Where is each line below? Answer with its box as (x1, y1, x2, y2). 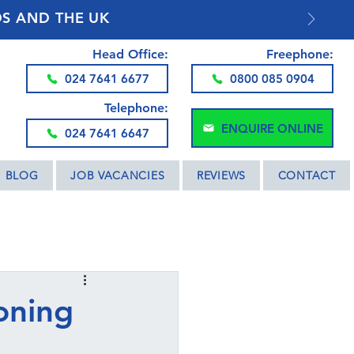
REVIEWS (197, 168, 246, 183)
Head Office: (92, 47, 168, 62)
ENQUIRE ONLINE (220, 120, 323, 136)
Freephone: (266, 47, 333, 62)
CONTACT (277, 168, 336, 183)
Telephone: (104, 100, 168, 115)
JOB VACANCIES (70, 168, 165, 183)
